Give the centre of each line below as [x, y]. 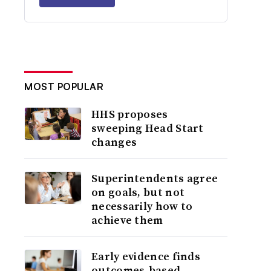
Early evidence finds [146, 256]
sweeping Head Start [148, 128]
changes [114, 142]
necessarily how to [142, 206]
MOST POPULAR [64, 87]
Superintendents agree [155, 178]
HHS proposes [130, 114]
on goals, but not [138, 192]
